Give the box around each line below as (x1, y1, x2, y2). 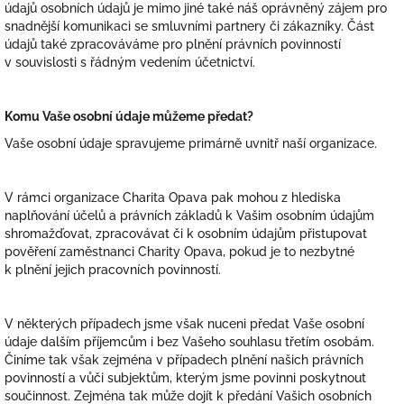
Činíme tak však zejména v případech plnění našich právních (5, 353, 363, 367)
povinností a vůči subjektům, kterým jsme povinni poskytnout (5, 371, 366, 385)
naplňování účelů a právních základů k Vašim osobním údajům (5, 208, 374, 223)
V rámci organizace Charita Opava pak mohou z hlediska (5, 190, 341, 205)
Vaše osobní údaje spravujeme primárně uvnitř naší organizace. (5, 136, 384, 151)
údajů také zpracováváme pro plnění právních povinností (5, 37, 341, 51)
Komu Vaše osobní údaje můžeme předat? (5, 109, 253, 124)
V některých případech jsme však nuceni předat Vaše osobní (5, 317, 364, 331)
